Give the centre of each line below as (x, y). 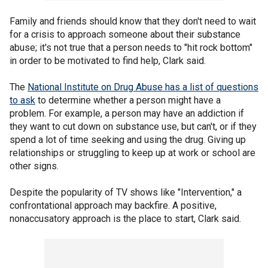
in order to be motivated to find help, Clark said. (108, 60)
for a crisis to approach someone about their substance (125, 34)
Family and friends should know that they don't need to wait (133, 21)
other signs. (34, 166)
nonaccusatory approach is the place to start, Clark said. (125, 218)
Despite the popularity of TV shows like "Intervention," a (126, 192)
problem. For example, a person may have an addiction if (127, 113)
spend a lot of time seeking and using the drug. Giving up (128, 139)
